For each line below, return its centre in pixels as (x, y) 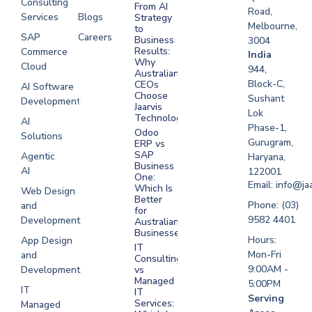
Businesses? (162, 233)
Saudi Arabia (105, 230)
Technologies (165, 118)
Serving (266, 298)
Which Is (154, 189)
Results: (153, 52)
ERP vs (150, 144)
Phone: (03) (274, 205)
